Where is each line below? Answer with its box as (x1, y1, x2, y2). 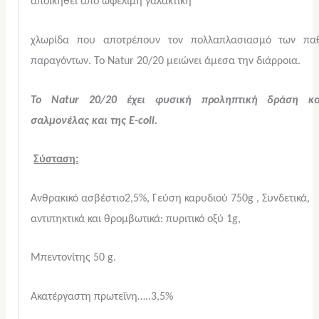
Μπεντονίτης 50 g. (31, 252, 117, 264)
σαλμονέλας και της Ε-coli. (31, 115, 158, 127)
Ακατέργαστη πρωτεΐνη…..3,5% (31, 291, 194, 303)
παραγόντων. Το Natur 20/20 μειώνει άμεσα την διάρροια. (31, 56, 301, 68)
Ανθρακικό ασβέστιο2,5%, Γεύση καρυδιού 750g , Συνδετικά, (31, 192, 310, 204)
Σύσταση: (33, 154, 79, 166)
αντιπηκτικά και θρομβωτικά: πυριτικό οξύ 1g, (31, 213, 241, 225)
